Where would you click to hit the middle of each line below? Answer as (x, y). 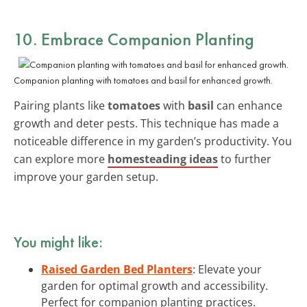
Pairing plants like (61, 105)
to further (245, 159)
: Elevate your (227, 269)
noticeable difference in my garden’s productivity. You (153, 141)
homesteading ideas (163, 159)
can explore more (61, 159)
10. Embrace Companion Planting (134, 39)
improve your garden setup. (86, 176)
